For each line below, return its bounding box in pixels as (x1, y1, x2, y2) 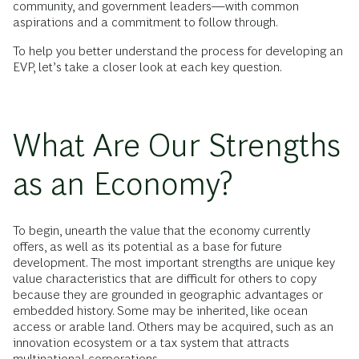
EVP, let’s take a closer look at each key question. (13, 60, 282, 74)
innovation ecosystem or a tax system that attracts (13, 336, 289, 349)
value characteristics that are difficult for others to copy (13, 272, 317, 285)
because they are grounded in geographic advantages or (13, 288, 323, 301)
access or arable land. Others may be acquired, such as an (13, 320, 333, 333)
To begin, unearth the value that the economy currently (13, 224, 310, 237)
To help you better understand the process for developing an (13, 44, 343, 58)
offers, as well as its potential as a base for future (13, 240, 282, 253)
